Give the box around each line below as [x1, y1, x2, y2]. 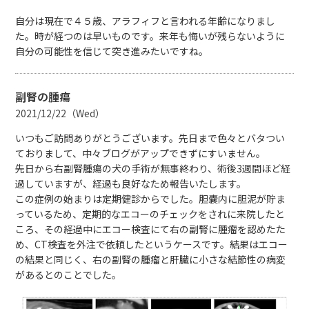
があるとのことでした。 [15, 268, 122, 282]
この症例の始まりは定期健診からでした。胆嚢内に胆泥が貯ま [15, 192, 286, 206]
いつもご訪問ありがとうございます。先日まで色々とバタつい [15, 131, 286, 146]
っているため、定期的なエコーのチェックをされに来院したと [15, 207, 286, 221]
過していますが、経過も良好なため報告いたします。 [15, 177, 247, 191]
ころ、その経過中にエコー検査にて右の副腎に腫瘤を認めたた [15, 222, 286, 237]
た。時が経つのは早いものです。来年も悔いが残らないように [15, 29, 286, 43]
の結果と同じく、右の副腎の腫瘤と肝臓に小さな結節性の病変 [15, 252, 286, 267]
